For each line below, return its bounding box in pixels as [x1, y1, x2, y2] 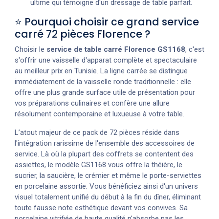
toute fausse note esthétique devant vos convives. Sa [15, 203, 188, 212]
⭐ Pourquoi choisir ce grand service [15, 14, 199, 29]
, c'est [185, 44, 204, 54]
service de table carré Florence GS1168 [46, 44, 185, 54]
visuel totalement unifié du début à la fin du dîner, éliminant [15, 192, 201, 201]
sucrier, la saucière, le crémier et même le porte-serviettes [15, 171, 201, 180]
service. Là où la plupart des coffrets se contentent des [15, 149, 194, 158]
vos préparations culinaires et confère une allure [15, 98, 170, 108]
